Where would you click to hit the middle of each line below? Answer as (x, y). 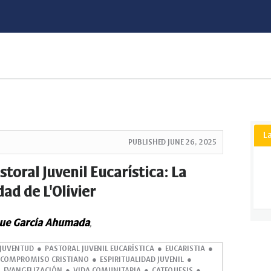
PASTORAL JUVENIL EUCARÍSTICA (99, 248)
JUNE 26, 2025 (192, 142)
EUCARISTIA (185, 248)
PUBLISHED (148, 142)
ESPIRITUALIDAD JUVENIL (142, 259)
